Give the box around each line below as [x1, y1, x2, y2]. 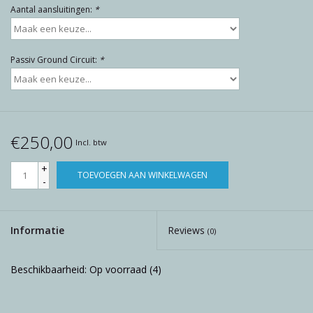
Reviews [168, 223, 208, 237]
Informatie [10, 223, 64, 237]
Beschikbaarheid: [10, 262, 89, 276]
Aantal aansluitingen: [10, 3, 94, 15]
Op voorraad [89, 262, 147, 276]
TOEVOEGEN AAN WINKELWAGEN [78, 168, 208, 181]
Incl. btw [75, 136, 107, 147]
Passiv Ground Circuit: [10, 53, 99, 66]
